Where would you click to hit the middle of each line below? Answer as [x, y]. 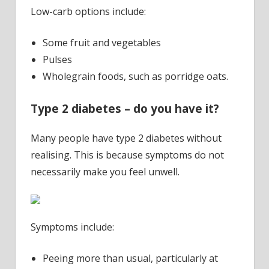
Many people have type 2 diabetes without [126, 138]
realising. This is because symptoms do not [127, 155]
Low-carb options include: [88, 12]
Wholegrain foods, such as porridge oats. [135, 77]
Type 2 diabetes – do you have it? [125, 109]
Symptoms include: [72, 227]
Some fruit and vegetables [102, 43]
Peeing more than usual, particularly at [130, 258]
